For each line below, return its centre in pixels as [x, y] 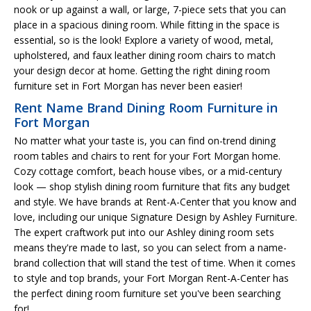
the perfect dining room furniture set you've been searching [147, 293]
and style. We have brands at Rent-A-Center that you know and [155, 201]
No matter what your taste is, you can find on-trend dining [145, 140]
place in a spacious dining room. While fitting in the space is [147, 24]
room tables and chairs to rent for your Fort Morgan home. [147, 155]
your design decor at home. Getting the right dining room [142, 70]
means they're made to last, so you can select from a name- [150, 247]
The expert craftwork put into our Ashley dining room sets [144, 232]
